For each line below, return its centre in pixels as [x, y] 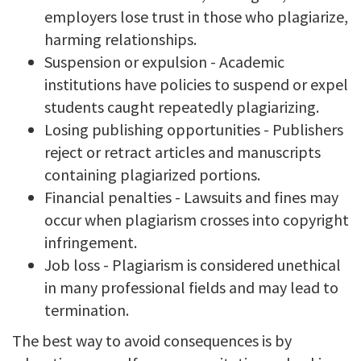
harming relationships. [120, 39]
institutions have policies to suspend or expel [196, 84]
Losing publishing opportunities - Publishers [194, 129]
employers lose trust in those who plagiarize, [196, 17]
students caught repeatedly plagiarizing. [182, 107]
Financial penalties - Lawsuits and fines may [191, 197]
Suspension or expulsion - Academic [164, 62]
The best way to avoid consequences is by [152, 340]
